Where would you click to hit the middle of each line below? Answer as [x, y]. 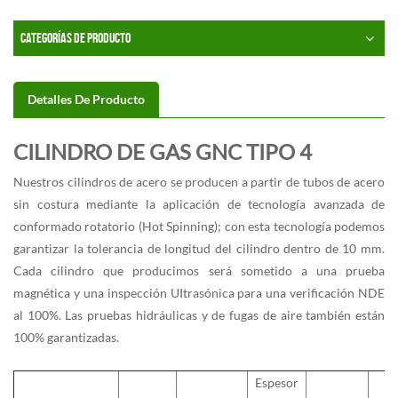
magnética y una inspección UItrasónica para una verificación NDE [199, 293]
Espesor [277, 383]
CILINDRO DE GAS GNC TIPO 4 [163, 152]
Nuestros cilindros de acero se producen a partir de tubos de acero [199, 182]
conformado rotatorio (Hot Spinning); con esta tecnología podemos [199, 227]
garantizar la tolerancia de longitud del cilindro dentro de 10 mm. [199, 249]
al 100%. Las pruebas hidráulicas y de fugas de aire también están [199, 315]
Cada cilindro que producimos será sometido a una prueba [199, 271]
